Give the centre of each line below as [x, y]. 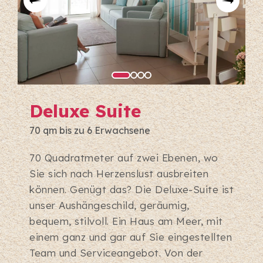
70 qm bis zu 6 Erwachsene [90, 131]
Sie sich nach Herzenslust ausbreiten [119, 174]
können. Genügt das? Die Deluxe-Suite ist [131, 190]
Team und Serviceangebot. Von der [116, 253]
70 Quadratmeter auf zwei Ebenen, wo [124, 158]
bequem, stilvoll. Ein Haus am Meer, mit [126, 221]
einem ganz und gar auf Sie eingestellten [131, 237]
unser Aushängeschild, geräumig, [109, 205]
